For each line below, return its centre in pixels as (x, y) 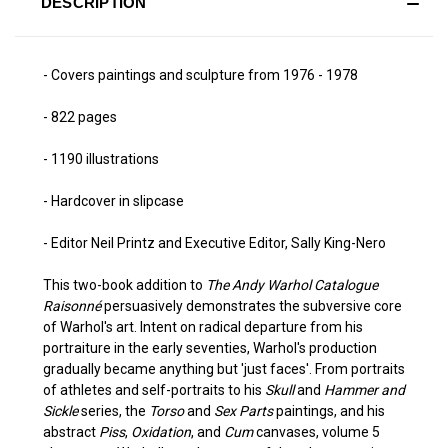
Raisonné (72, 305)
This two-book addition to (124, 284)
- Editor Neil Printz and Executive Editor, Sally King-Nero (214, 242)
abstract (71, 431)
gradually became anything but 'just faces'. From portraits (224, 368)
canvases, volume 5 (316, 431)
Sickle (60, 410)
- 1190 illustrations (101, 158)
